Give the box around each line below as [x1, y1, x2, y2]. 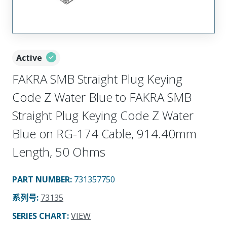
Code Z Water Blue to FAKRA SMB [12, 88, 192, 105]
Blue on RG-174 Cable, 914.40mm [12, 125, 197, 142]
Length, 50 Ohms [12, 143, 105, 160]
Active [16, 52, 42, 63]
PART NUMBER [12, 173, 70, 185]
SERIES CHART [12, 210, 67, 221]
